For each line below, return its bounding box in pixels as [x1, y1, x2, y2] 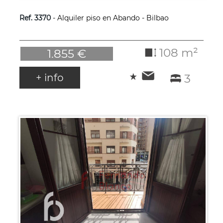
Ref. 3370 [19, 13, 51, 22]
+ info [35, 71, 64, 84]
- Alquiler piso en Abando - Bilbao [50, 13, 169, 22]
